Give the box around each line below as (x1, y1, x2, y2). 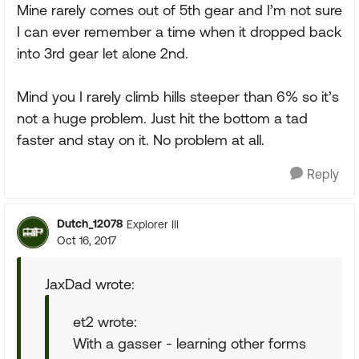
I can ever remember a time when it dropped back (17, 23, 341, 40)
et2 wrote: (73, 313, 137, 330)
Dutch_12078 (57, 217, 123, 230)
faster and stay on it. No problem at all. (17, 131, 264, 148)
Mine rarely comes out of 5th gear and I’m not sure (17, 2, 342, 18)
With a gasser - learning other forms (73, 335, 306, 352)
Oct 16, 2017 (57, 234, 116, 247)
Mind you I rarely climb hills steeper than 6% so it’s (17, 88, 339, 105)
